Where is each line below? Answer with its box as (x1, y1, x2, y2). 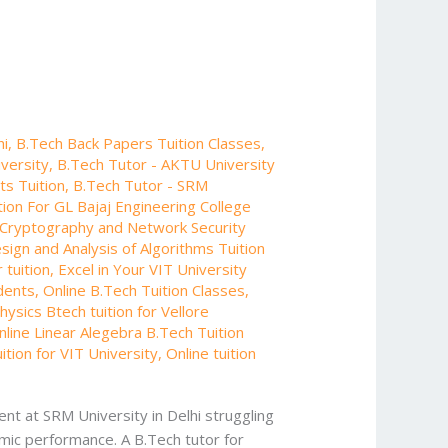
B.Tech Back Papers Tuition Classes (16, 133, 262, 154)
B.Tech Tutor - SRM (73, 175, 209, 196)
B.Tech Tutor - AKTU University (57, 154, 276, 175)
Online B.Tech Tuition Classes (43, 280, 246, 301)
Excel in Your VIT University (58, 259, 248, 280)
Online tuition (166, 343, 257, 364)
